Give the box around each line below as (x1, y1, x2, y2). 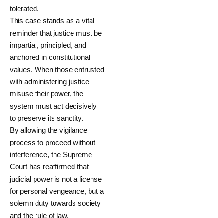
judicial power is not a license (10, 174, 102, 183)
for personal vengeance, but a (10, 186, 104, 195)
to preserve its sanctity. (10, 113, 83, 122)
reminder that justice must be (10, 28, 102, 37)
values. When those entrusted (10, 65, 104, 73)
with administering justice (10, 77, 89, 86)
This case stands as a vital (10, 16, 94, 25)
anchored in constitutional (10, 53, 90, 61)
